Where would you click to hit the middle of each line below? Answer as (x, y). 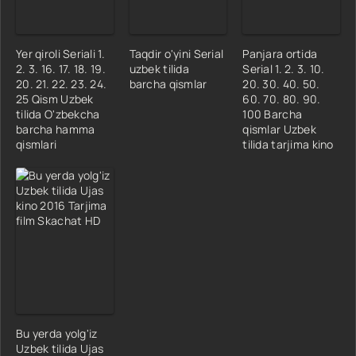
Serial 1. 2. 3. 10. (284, 68)
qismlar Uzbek (279, 129)
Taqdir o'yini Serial (176, 53)
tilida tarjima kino (288, 144)
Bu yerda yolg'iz (57, 333)
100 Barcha (273, 114)
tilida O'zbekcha (58, 114)
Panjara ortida (280, 53)
